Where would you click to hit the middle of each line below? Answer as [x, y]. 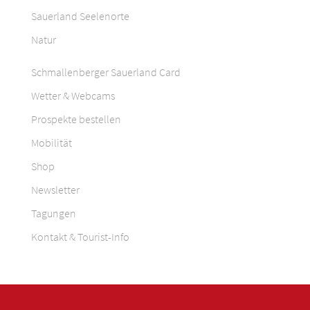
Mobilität [52, 142]
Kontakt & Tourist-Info [80, 236]
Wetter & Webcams [73, 95]
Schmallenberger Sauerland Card [106, 72]
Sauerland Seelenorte [80, 16]
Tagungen [54, 213]
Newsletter [55, 189]
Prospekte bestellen [76, 119]
